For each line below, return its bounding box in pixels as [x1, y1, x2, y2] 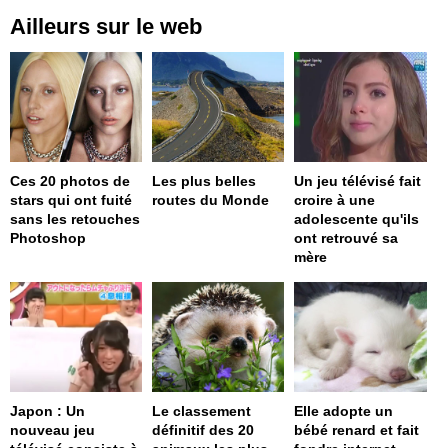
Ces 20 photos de [10, 173, 130, 190]
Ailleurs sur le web [10, 14, 202, 39]
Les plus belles [152, 173, 257, 190]
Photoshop [10, 230, 86, 247]
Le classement [152, 403, 252, 420]
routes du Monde [152, 192, 270, 209]
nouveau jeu [10, 422, 95, 439]
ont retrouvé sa [294, 230, 399, 247]
